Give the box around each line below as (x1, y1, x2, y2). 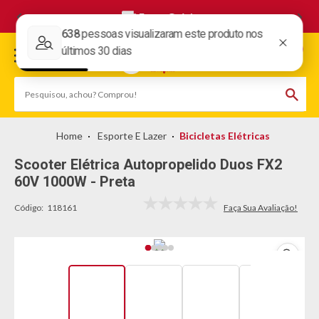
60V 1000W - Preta (14, 173, 135, 190)
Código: (14, 202, 43, 213)
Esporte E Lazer (98, 130, 167, 142)
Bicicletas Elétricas (179, 130, 270, 142)
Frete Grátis (139, 11, 198, 23)
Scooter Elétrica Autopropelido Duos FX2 (14, 156, 282, 173)
